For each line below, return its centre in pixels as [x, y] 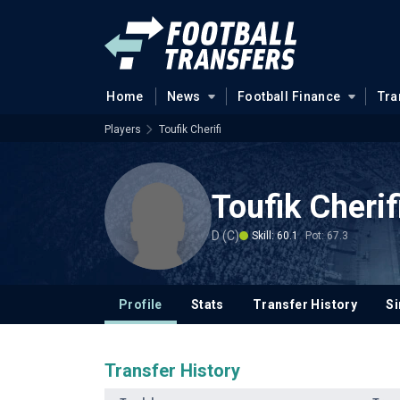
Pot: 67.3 [327, 235]
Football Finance [289, 96]
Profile [141, 304]
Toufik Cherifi [190, 129]
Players [123, 129]
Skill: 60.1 [275, 235]
